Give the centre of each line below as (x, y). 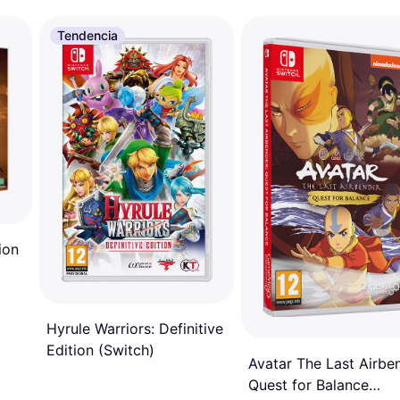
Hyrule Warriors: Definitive (135, 329)
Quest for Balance (308, 384)
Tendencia (87, 35)
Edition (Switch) (100, 350)
